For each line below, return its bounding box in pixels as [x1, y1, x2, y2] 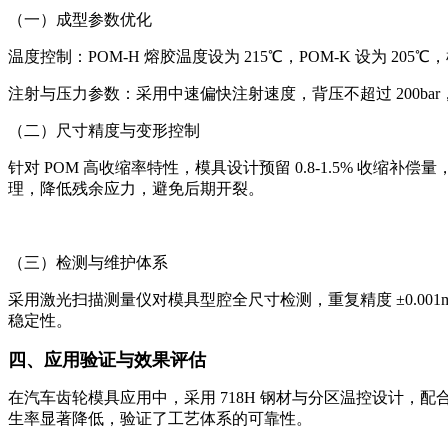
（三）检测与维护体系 [8, 253, 168, 271]
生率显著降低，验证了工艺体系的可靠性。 [8, 409, 312, 427]
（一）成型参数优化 [8, 10, 152, 28]
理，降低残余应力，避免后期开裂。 [8, 179, 264, 197]
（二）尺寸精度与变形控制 [8, 121, 200, 139]
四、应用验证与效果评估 [8, 349, 206, 370]
